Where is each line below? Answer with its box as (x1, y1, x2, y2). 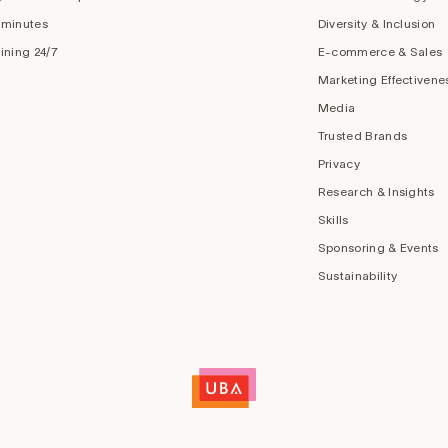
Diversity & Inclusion (317, 16, 436, 30)
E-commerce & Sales (317, 44, 443, 58)
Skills (317, 212, 349, 226)
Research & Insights (317, 184, 435, 198)
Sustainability (317, 268, 398, 282)
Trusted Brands (317, 128, 408, 142)
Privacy (317, 156, 360, 170)
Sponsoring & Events (317, 240, 439, 254)
